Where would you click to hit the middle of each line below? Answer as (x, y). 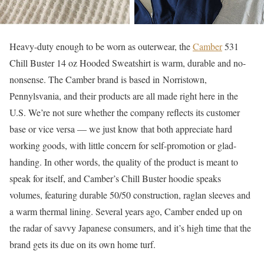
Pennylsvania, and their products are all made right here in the (124, 95)
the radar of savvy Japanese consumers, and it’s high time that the (130, 227)
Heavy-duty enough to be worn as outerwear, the (101, 46)
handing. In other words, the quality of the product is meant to (124, 161)
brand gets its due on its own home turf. (82, 244)
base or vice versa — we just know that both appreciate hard (121, 128)
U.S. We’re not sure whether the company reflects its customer (125, 112)
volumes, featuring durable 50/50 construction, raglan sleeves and (130, 194)
